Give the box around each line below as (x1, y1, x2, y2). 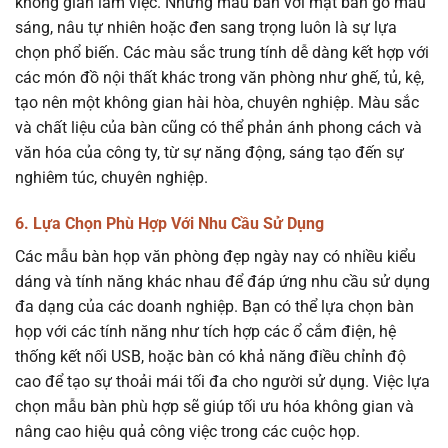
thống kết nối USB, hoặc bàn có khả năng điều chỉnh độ (15, 346, 406, 366)
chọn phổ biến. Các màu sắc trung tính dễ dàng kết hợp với (15, 42, 429, 62)
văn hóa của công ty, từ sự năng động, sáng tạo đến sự (15, 142, 404, 162)
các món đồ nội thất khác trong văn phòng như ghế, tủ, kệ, (15, 67, 424, 87)
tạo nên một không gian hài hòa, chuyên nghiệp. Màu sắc (15, 92, 419, 112)
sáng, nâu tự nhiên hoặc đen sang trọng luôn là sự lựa (15, 17, 397, 37)
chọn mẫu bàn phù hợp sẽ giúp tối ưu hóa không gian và (15, 396, 414, 416)
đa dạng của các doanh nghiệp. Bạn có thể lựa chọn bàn (15, 296, 414, 316)
